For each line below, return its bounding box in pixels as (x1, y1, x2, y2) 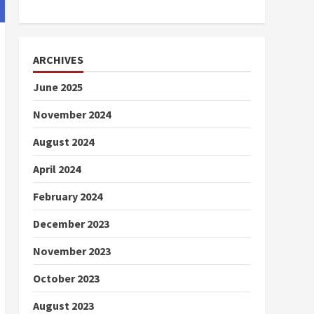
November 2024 (32, 107, 111, 121)
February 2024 (32, 189, 102, 203)
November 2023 (32, 244, 111, 258)
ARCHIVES (32, 53, 83, 67)
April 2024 (32, 162, 81, 176)
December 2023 (32, 217, 109, 231)
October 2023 (32, 271, 100, 285)
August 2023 (32, 299, 94, 313)
